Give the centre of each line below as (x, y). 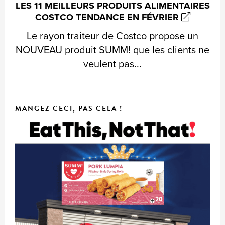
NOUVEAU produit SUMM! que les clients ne (113, 50)
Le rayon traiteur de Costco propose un (113, 36)
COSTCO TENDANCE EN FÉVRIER (108, 17)
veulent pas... (113, 64)
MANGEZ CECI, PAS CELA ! (69, 109)
